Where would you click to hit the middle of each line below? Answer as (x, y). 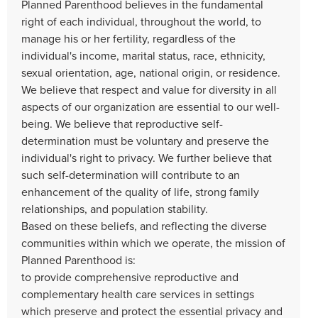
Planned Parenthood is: (78, 259)
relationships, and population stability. (115, 208)
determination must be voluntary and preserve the (145, 140)
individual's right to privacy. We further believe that (147, 157)
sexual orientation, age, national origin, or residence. (151, 72)
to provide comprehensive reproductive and (130, 276)
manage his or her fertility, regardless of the (128, 38)
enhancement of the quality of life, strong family (140, 191)
